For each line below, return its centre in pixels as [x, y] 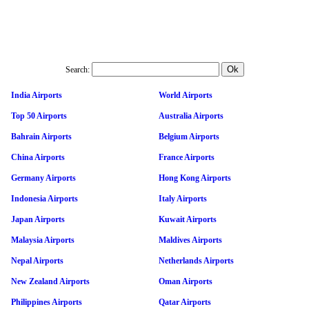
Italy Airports [183, 198]
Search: [77, 69]
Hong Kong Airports [195, 178]
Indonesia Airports [44, 198]
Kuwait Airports [188, 219]
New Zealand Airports [50, 281]
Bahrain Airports [41, 136]
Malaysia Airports [43, 240]
